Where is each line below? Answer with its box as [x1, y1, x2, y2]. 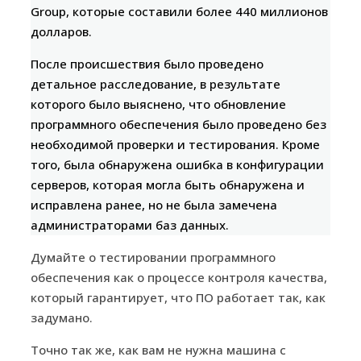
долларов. [31, 23, 92, 40]
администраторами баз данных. [31, 217, 229, 234]
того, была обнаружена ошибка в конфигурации [31, 156, 324, 173]
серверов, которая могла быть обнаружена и [31, 176, 305, 193]
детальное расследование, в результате [31, 76, 280, 93]
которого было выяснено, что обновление [31, 96, 286, 113]
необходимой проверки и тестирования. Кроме [31, 136, 320, 153]
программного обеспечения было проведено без [31, 116, 326, 133]
